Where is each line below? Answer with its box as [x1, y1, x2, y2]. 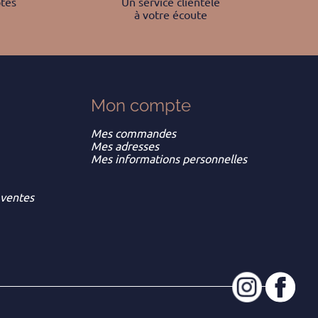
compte [130, 95, 191, 116]
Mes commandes [91, 127, 176, 141]
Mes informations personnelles [91, 153, 247, 166]
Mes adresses [91, 140, 159, 153]
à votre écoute [133, 9, 207, 22]
